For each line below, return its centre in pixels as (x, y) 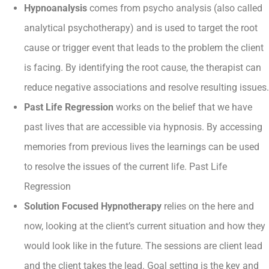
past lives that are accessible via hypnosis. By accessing (143, 127)
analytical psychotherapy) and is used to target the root (141, 28)
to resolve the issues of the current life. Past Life (125, 167)
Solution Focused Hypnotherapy (94, 207)
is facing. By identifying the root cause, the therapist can (143, 68)
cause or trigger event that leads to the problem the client (144, 48)
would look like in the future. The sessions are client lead (143, 246)
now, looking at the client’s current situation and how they (145, 226)
